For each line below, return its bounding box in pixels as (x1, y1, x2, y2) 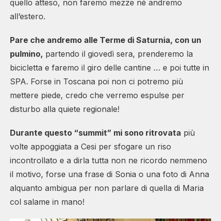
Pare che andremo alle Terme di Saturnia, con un (10, 35, 201, 45)
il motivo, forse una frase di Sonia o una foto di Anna (10, 169, 209, 179)
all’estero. (10, 11, 45, 21)
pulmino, (10, 48, 43, 59)
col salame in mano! (10, 196, 84, 207)
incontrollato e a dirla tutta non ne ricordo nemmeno (10, 155, 207, 165)
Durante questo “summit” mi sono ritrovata (10, 127, 181, 138)
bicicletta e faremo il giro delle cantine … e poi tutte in (10, 62, 209, 73)
